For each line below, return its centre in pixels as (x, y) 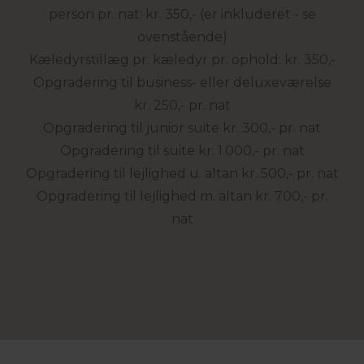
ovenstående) (182, 37)
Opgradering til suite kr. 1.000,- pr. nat (182, 151)
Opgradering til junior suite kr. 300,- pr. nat (182, 128)
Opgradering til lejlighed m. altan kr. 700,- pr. (182, 197)
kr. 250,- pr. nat (182, 106)
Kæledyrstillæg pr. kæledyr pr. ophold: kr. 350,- (182, 60)
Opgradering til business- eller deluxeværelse (182, 83)
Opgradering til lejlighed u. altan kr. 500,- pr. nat (182, 174)
